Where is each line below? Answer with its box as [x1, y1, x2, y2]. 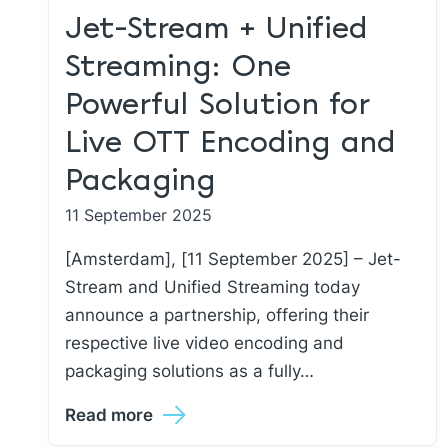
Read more [65, 405, 153, 425]
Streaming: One [65, 51, 291, 84]
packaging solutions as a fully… [65, 361, 314, 381]
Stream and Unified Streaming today [65, 277, 360, 297]
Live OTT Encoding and [65, 127, 396, 160]
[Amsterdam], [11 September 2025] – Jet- [65, 249, 401, 269]
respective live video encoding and [65, 333, 344, 353]
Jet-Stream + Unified [65, 13, 368, 46]
